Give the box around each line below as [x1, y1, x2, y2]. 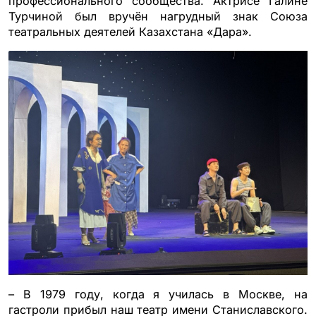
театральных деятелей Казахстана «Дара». [8, 24, 252, 39]
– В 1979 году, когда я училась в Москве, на [8, 286, 308, 301]
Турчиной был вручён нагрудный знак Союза [8, 8, 308, 23]
